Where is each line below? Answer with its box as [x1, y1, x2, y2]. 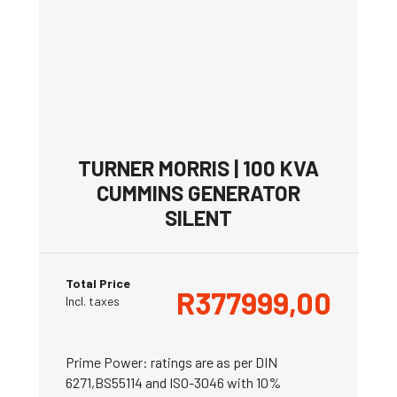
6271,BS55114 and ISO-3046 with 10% [66, 373, 281, 391]
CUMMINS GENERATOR [97, 179, 300, 206]
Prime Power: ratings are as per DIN [66, 353, 277, 370]
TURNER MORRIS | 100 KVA [78, 154, 319, 181]
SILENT [165, 204, 232, 230]
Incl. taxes [66, 292, 120, 308]
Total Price [66, 275, 130, 291]
